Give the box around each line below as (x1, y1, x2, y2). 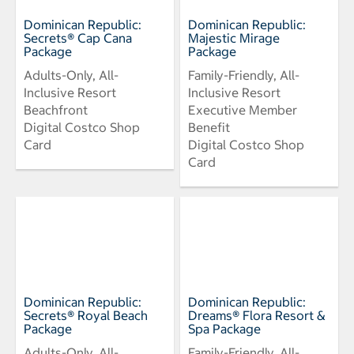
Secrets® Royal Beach (24, 307, 148, 324)
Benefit (188, 119, 230, 136)
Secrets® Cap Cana (24, 30, 132, 47)
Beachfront (24, 102, 88, 119)
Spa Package (188, 321, 261, 337)
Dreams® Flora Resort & (188, 307, 326, 324)
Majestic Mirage (188, 30, 280, 47)
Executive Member (188, 102, 297, 119)
